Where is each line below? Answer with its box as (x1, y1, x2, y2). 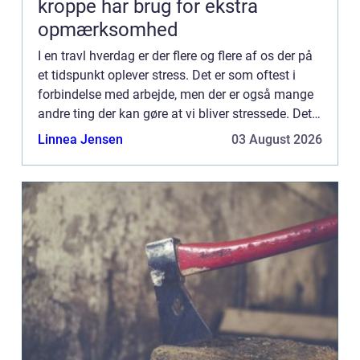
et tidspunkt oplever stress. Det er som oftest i (38, 67, 296, 83)
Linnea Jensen (38, 131, 123, 147)
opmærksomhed (38, 18, 178, 41)
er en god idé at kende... (38, 125, 171, 141)
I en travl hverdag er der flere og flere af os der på (38, 47, 313, 63)
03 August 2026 (231, 131, 322, 147)
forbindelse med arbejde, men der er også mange (38, 86, 313, 102)
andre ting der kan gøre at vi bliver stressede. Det (38, 105, 312, 121)
